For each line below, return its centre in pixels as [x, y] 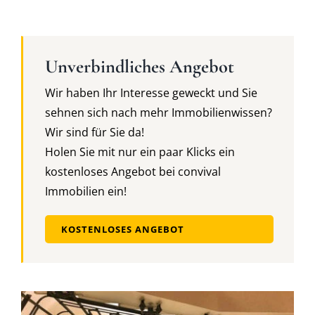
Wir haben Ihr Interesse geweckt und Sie [151, 93]
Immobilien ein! [85, 192]
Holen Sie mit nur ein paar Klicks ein [140, 152]
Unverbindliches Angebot [139, 67]
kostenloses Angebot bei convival [133, 172]
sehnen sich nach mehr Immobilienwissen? [158, 113]
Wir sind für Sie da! [94, 133]
